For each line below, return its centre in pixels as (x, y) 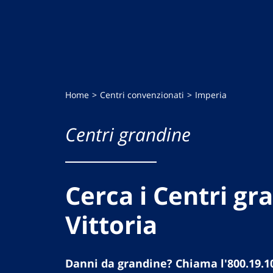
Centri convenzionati (142, 94)
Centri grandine (128, 134)
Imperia (211, 94)
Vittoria (111, 224)
